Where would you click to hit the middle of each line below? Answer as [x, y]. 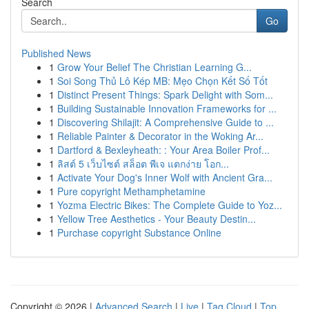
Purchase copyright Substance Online [139, 232]
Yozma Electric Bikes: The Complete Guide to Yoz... [170, 205]
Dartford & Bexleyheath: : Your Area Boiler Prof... [163, 150]
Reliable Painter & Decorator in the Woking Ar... [160, 136]
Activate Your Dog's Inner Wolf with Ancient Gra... [165, 177]
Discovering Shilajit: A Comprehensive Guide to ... [166, 122]
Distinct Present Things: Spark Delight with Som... [165, 94]
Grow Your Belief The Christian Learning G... [154, 67]
